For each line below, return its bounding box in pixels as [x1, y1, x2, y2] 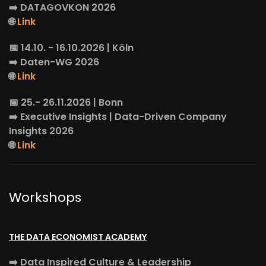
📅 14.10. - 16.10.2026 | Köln [9, 41, 134, 55]
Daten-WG [20, 55, 75, 69]
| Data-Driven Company [109, 110, 227, 123]
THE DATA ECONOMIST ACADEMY [9, 231, 147, 243]
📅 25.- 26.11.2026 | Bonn [9, 96, 123, 109]
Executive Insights [20, 110, 107, 123]
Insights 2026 [9, 124, 74, 138]
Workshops [9, 188, 81, 207]
